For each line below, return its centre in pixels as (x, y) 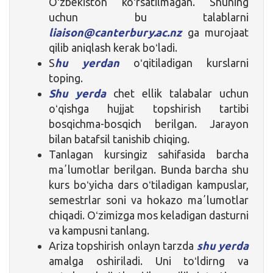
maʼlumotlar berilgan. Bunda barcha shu (149, 169)
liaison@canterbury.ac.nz (115, 32)
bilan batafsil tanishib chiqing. (119, 139)
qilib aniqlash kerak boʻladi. (113, 47)
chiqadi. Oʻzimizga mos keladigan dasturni (149, 215)
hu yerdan (87, 62)
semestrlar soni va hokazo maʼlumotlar (149, 200)
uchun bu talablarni (149, 17)
